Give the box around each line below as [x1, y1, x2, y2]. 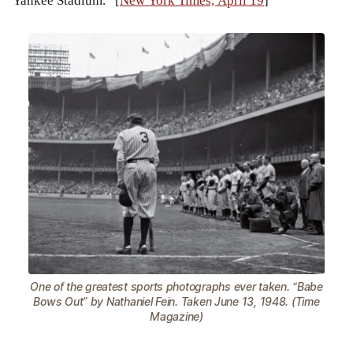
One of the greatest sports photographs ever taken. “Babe [30, 279, 323, 293]
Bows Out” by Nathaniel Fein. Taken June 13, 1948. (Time [33, 294, 320, 308]
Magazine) [150, 309, 203, 323]
